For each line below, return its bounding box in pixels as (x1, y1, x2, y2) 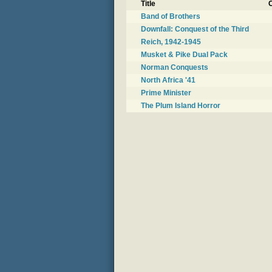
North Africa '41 (141, 76, 195, 85)
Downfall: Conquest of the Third (141, 25, 249, 34)
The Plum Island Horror (141, 101, 220, 110)
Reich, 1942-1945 (141, 38, 201, 47)
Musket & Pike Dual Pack (141, 50, 228, 59)
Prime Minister (141, 89, 191, 98)
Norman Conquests (141, 63, 208, 72)
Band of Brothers (141, 12, 200, 21)
